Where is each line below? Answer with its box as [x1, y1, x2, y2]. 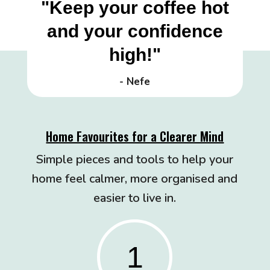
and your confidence [46, 20, 223, 41]
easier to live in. [93, 189, 177, 206]
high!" [108, 44, 161, 64]
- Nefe [119, 74, 151, 89]
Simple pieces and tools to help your [36, 151, 234, 168]
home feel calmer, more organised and [32, 170, 238, 187]
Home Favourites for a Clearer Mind [46, 127, 224, 145]
